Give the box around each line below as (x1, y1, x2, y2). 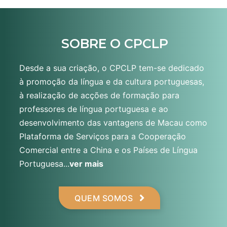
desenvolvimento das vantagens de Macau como (19, 118, 207, 128)
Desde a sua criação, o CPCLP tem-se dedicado (19, 63, 204, 73)
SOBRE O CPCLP (61, 36, 168, 52)
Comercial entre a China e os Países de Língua (19, 145, 198, 156)
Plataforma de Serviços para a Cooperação (19, 131, 186, 142)
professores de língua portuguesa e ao (19, 104, 168, 115)
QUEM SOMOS (74, 193, 133, 203)
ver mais (69, 159, 103, 169)
